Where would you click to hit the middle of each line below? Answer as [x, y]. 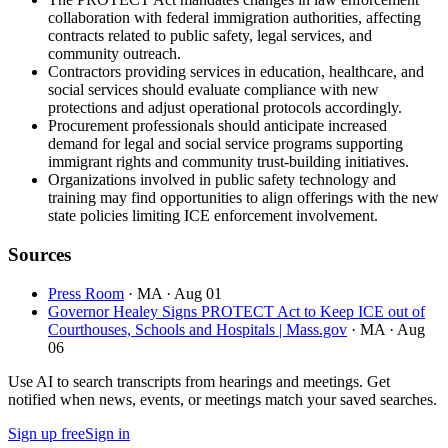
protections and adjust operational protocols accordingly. [225, 108]
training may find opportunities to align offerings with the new [243, 198]
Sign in [107, 433]
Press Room [86, 293]
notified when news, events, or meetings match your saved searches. [222, 399]
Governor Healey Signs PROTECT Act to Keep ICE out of [236, 311]
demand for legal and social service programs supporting [225, 144]
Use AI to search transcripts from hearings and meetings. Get [199, 381]
